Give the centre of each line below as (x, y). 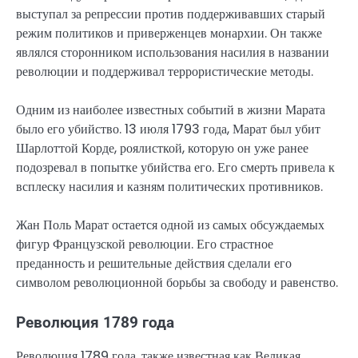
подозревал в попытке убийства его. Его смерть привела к (175, 167)
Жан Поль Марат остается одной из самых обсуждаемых (170, 225)
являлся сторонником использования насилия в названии (173, 52)
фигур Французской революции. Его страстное (145, 244)
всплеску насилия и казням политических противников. (169, 186)
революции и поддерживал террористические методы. (165, 71)
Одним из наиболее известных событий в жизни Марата (171, 109)
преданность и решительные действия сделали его (154, 263)
